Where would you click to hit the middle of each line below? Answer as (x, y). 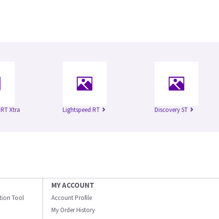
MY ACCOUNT (73, 185)
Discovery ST (171, 110)
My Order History (73, 210)
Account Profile (72, 198)
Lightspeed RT (81, 110)
